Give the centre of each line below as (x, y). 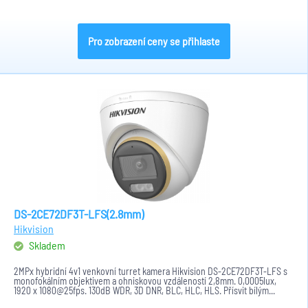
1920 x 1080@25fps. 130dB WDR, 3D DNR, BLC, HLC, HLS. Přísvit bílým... (144, 290)
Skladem (46, 245)
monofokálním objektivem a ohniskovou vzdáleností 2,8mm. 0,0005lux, (145, 281)
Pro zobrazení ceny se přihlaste (154, 41)
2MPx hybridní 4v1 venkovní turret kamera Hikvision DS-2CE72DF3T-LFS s (151, 271)
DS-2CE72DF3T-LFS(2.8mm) (79, 214)
